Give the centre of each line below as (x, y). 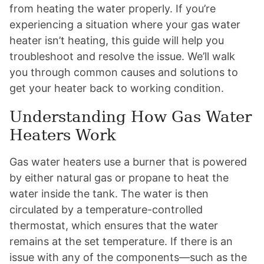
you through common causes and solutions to (124, 72)
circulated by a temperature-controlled (106, 209)
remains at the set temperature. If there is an (121, 241)
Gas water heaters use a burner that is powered (128, 162)
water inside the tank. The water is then (109, 194)
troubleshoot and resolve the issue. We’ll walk (122, 56)
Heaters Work (63, 135)
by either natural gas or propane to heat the (119, 178)
